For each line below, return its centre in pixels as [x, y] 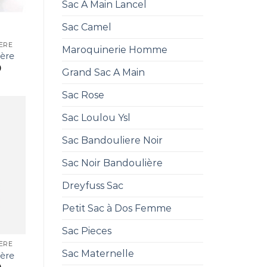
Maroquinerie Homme [114, 50]
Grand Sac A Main [103, 72]
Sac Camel [86, 27]
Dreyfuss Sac [92, 186]
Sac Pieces [86, 231]
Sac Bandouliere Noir [112, 140]
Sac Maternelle [98, 254]
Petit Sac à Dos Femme [117, 208]
